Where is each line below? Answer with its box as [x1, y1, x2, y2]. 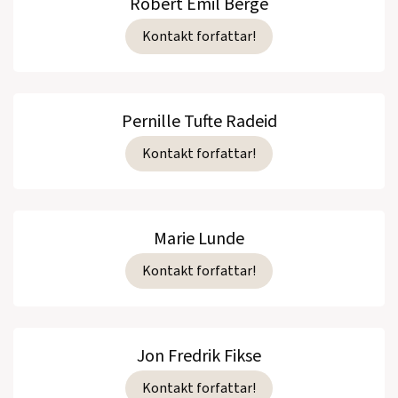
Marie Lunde [154, 226, 244, 251]
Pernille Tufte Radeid [121, 108, 277, 134]
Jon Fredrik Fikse [137, 343, 261, 369]
